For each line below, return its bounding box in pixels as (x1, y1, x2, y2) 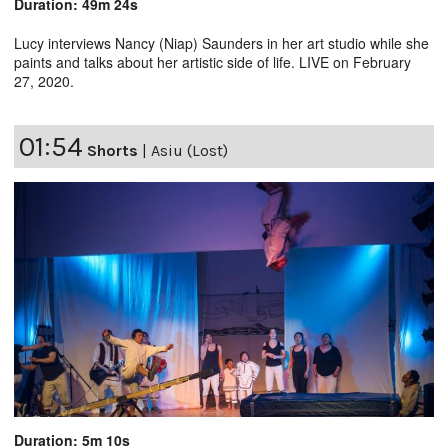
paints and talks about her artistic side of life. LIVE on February (14, 52, 411, 73)
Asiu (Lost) (151, 141, 228, 161)
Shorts (87, 141, 138, 161)
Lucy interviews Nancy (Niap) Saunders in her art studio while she (14, 33, 429, 54)
